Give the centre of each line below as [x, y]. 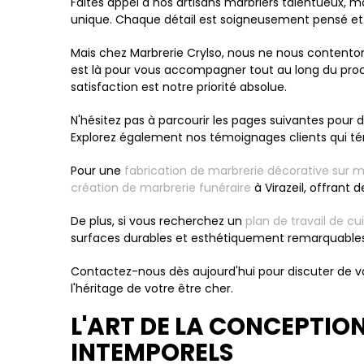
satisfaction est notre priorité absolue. [179, 87]
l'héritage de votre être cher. [152, 288]
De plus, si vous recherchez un [158, 221]
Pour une [97, 171]
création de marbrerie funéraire [161, 188]
